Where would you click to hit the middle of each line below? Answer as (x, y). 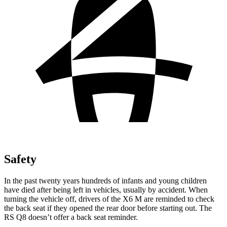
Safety (20, 159)
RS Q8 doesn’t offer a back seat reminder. (71, 217)
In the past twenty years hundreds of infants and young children (105, 180)
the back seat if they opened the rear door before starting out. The (108, 208)
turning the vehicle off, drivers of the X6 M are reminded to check (109, 199)
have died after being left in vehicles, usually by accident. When (106, 190)
